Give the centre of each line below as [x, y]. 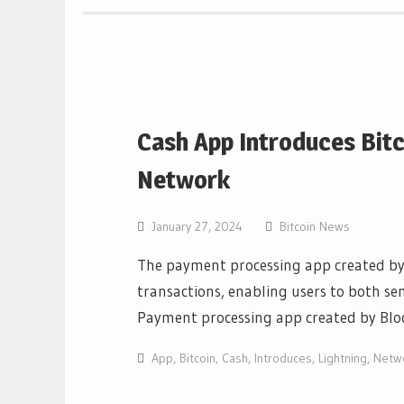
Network [184, 179]
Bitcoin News [315, 226]
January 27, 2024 [197, 226]
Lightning [343, 358]
